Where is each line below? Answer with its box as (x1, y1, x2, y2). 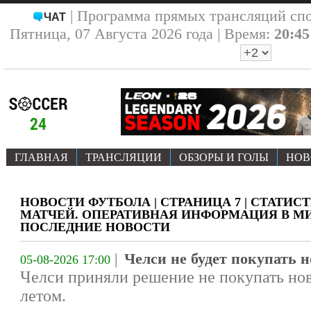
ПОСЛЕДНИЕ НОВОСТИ (20, 220, 170, 234)
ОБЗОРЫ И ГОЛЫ (179, 151, 269, 163)
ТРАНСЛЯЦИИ (85, 151, 162, 163)
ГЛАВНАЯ (15, 151, 68, 163)
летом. (20, 287, 66, 305)
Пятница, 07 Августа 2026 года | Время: (9, 25, 274, 42)
